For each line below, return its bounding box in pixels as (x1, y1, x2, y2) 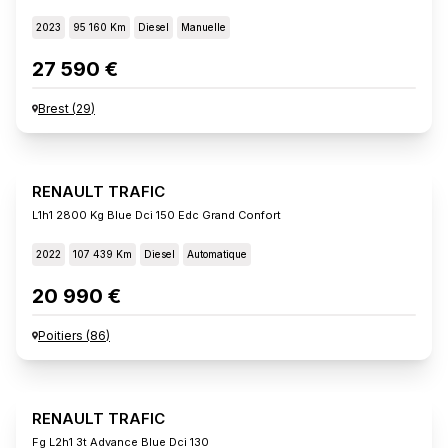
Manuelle (181, 20, 226, 33)
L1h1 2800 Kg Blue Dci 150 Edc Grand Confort (32, 207, 281, 222)
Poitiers (38, 327, 83, 343)
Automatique (187, 247, 247, 260)
